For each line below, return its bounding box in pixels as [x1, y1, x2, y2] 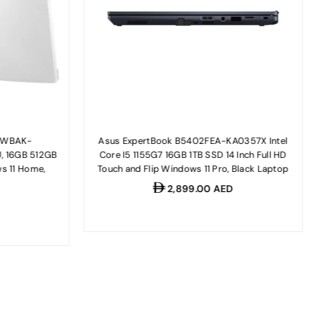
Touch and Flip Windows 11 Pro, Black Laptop [97, 162, 289, 175]
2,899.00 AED [165, 182, 234, 195]
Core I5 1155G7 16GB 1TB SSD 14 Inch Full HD [99, 148, 287, 161]
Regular [152, 181, 187, 194]
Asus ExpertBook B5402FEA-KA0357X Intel [98, 134, 288, 147]
